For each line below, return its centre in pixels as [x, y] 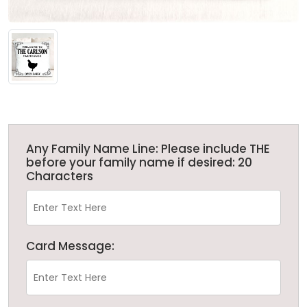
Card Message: [70, 246]
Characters [60, 176]
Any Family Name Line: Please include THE [148, 148]
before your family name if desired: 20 [139, 162]
